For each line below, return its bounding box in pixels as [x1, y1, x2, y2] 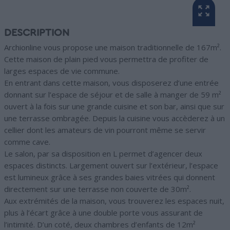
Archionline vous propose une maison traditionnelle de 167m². [4, 42, 221, 53]
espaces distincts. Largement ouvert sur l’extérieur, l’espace [4, 160, 218, 171]
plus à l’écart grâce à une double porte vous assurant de [4, 207, 203, 218]
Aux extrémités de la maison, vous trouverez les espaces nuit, [4, 196, 224, 206]
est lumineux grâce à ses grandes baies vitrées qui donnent [4, 172, 215, 183]
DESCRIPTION [4, 28, 69, 39]
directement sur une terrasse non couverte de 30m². [4, 184, 191, 195]
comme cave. [4, 137, 50, 147]
